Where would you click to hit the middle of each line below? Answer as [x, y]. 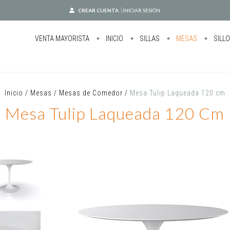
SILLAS [149, 39]
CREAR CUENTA [99, 10]
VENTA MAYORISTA [62, 39]
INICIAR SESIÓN [142, 10]
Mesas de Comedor [91, 93]
